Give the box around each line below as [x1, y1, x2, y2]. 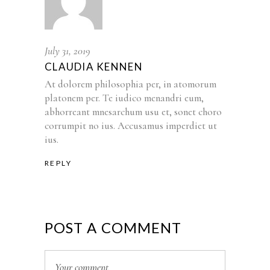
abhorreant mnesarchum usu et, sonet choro [45, 105, 222, 118]
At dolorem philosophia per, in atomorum [45, 77, 216, 90]
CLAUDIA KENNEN [45, 60, 143, 73]
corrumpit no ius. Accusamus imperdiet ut [45, 119, 217, 132]
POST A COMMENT [45, 218, 182, 236]
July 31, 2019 [45, 44, 90, 58]
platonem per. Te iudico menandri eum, [45, 91, 204, 104]
